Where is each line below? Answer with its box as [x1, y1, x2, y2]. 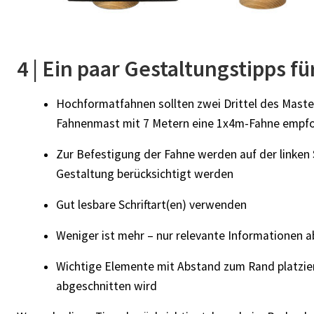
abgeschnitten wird [56, 278, 157, 294]
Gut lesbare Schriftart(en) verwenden [56, 196, 247, 212]
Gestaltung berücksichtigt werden [56, 165, 233, 182]
